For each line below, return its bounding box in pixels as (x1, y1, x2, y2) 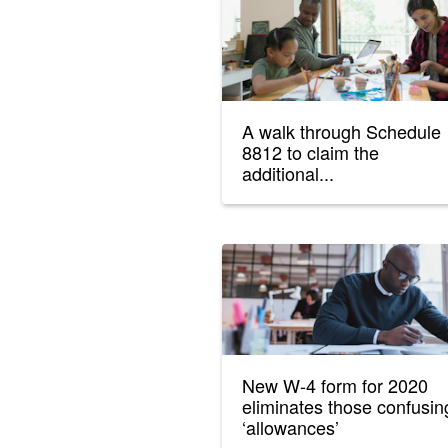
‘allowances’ (242, 414, 339, 441)
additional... (242, 160, 334, 187)
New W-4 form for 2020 (242, 372, 428, 399)
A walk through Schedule (242, 118, 441, 145)
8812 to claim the (242, 139, 379, 166)
